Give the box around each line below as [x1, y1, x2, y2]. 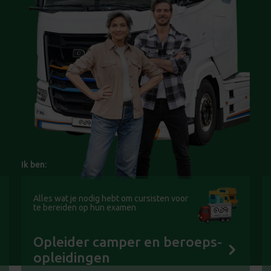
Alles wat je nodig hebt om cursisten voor [33, 194, 188, 204]
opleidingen [33, 250, 110, 266]
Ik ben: [21, 160, 47, 170]
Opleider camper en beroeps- [33, 234, 222, 250]
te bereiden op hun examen [33, 203, 136, 213]
